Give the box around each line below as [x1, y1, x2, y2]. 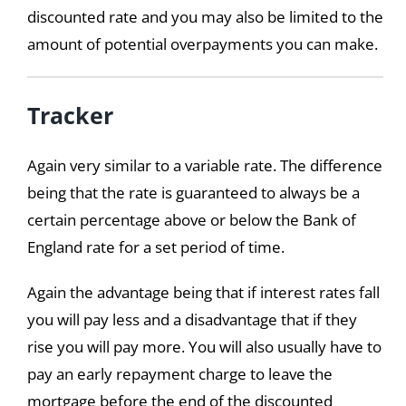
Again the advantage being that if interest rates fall [26, 282, 380, 304]
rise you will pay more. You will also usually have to [26, 336, 382, 358]
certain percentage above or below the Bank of [26, 209, 356, 231]
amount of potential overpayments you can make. [26, 34, 378, 55]
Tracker [26, 100, 113, 131]
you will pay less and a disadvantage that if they [26, 309, 357, 331]
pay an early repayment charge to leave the [26, 363, 333, 385]
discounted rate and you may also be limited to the [26, 6, 383, 28]
